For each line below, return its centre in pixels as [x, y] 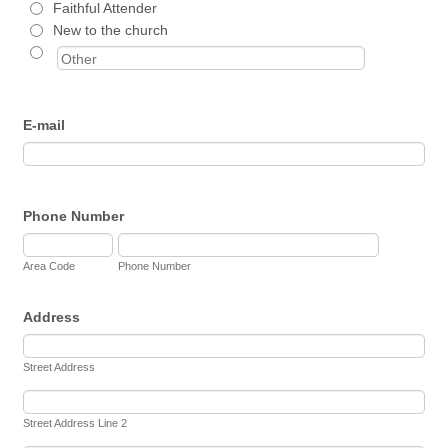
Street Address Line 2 [75, 423]
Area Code [49, 266]
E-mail [44, 125]
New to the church [111, 29]
